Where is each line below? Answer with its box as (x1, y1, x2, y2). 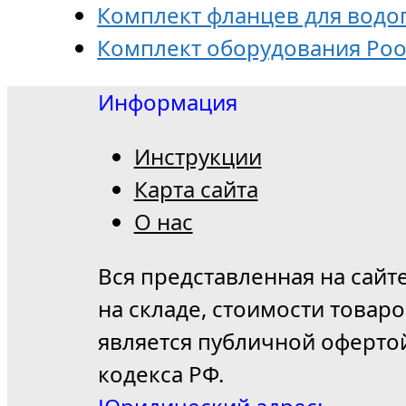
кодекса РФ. (97, 358, 224, 389)
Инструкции (133, 140, 262, 171)
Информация (97, 86, 237, 117)
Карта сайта (133, 173, 258, 204)
